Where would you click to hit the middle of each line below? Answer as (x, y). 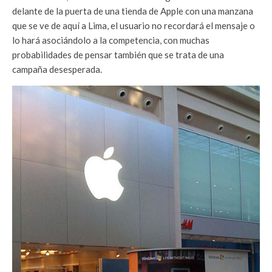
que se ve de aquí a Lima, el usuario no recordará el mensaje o (134, 25)
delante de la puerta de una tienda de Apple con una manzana (133, 11)
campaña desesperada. (57, 69)
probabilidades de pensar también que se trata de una (118, 54)
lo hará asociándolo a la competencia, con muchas (111, 40)
